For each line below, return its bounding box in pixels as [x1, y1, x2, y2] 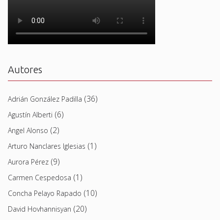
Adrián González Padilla [8, 94, 82, 104]
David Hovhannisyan [8, 204, 71, 214]
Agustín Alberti [8, 110, 53, 119]
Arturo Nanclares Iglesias [8, 141, 85, 151]
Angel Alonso [8, 125, 48, 135]
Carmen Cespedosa [8, 172, 71, 182]
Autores [8, 63, 42, 75]
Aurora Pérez [8, 157, 49, 166]
